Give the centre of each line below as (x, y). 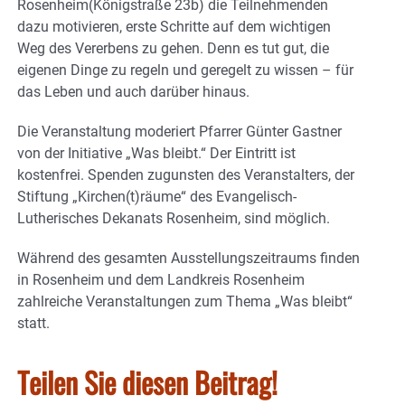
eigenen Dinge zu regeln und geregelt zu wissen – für (185, 71)
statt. (33, 324)
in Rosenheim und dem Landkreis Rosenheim (161, 280)
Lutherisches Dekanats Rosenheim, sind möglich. (174, 219)
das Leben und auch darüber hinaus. (133, 92)
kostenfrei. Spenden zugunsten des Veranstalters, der (186, 175)
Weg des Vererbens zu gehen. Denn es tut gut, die (173, 49)
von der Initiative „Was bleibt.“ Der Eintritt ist (156, 154)
